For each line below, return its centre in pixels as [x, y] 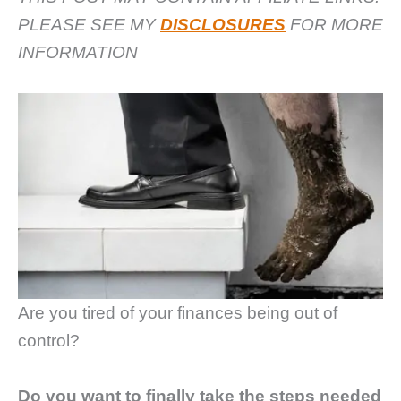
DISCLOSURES [223, 24]
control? [49, 340]
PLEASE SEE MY [89, 24]
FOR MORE [334, 24]
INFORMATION [78, 52]
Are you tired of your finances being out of [178, 312]
